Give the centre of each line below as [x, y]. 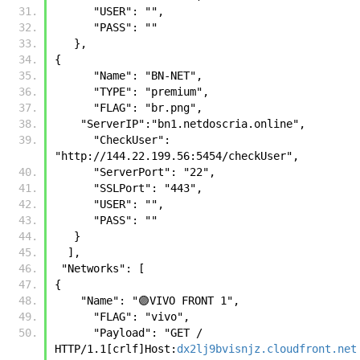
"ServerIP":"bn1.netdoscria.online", [193, 123]
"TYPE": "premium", [151, 91]
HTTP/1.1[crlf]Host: [116, 348]
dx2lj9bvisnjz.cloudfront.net [267, 348]
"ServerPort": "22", [154, 172]
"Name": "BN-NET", [148, 75]
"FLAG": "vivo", [145, 316]
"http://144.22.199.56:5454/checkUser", [177, 155]
